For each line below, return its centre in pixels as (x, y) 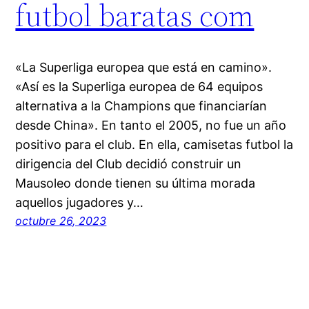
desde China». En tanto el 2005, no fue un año (151, 126)
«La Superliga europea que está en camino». (144, 68)
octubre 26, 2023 (61, 221)
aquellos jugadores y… (80, 203)
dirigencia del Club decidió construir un (129, 164)
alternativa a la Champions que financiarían (141, 106)
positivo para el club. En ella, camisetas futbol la (154, 145)
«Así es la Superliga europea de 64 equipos (139, 87)
